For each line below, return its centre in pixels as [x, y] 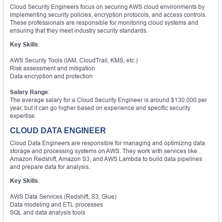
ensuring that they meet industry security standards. [79, 30]
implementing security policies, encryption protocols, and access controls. [108, 14]
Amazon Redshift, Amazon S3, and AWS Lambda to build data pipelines [106, 159]
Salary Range [29, 92]
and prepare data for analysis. [50, 166]
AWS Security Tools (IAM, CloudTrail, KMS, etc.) [74, 60]
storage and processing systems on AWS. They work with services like [104, 151]
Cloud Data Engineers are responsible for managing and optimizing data [108, 143]
